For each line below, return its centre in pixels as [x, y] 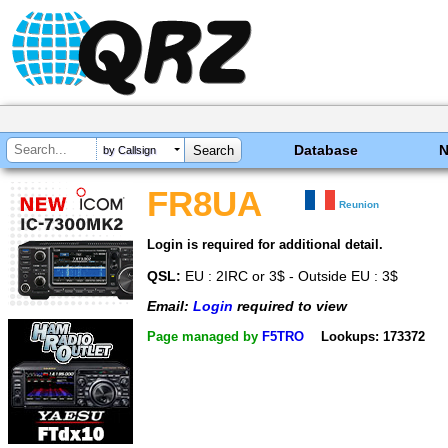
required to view [290, 306]
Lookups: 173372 [372, 336]
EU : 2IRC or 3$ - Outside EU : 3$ [289, 275]
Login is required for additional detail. [265, 244]
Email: [170, 306]
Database [326, 150]
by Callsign [129, 150]
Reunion [359, 204]
